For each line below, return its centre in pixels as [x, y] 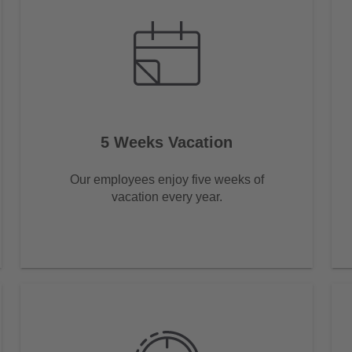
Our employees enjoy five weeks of [167, 179]
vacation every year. [167, 196]
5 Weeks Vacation [167, 142]
